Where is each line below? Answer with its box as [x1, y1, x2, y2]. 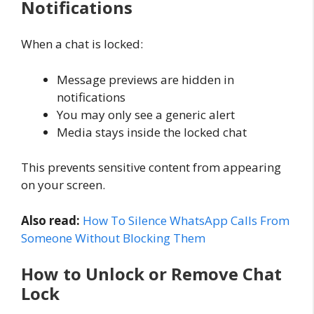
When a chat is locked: [21, 36, 143, 53]
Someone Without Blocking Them [21, 229, 205, 246]
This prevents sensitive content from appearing [21, 159, 281, 176]
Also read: [21, 212, 80, 228]
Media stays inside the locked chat [57, 123, 247, 140]
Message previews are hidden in [57, 71, 234, 88]
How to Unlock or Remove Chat [21, 262, 282, 286]
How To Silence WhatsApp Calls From [83, 212, 289, 228]
